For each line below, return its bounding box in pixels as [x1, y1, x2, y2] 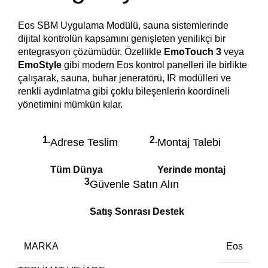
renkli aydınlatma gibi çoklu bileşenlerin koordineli [18, 86, 230, 96]
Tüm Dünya [50, 164, 103, 175]
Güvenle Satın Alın [89, 178, 179, 190]
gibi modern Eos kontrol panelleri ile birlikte [62, 59, 247, 70]
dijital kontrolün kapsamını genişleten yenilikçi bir [18, 33, 226, 44]
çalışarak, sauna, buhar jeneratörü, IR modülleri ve [18, 72, 231, 83]
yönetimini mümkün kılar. [18, 99, 123, 109]
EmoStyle [18, 59, 62, 70]
